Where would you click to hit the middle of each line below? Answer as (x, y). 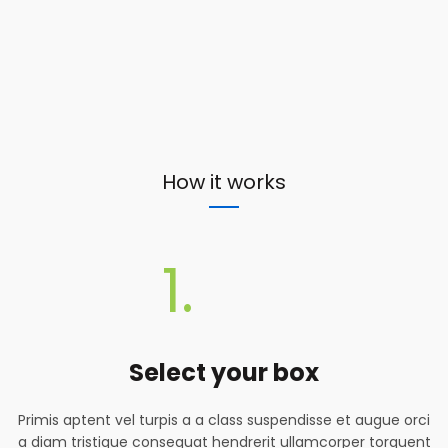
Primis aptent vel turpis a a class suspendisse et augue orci (224, 420)
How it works (224, 182)
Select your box (224, 373)
